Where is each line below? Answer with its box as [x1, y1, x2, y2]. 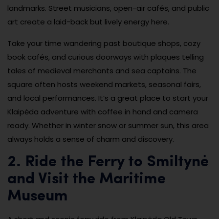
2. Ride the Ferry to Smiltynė [7, 154, 209, 170]
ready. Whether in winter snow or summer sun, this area [7, 120, 209, 131]
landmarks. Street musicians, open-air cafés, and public [7, 2, 209, 13]
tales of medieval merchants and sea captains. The [7, 65, 197, 76]
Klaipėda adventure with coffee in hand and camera [7, 106, 198, 117]
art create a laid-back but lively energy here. [7, 16, 169, 27]
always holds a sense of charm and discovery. [7, 133, 174, 144]
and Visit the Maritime [7, 171, 166, 187]
